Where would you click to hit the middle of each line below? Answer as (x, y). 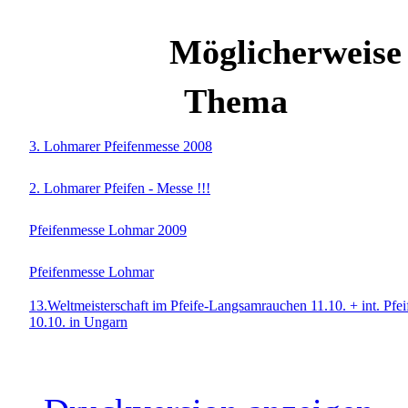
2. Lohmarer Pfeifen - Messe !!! (120, 188)
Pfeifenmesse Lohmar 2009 (108, 229)
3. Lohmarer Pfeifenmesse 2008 (121, 146)
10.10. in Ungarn (78, 321)
